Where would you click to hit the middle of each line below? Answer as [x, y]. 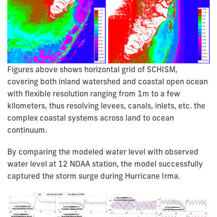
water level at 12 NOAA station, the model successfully [105, 163]
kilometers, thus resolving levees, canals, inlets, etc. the [106, 105]
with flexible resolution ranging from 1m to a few [94, 93]
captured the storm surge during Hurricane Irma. [94, 176]
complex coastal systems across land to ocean [91, 117]
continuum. [27, 130]
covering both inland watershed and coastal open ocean [108, 81]
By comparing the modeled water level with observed [103, 151]
